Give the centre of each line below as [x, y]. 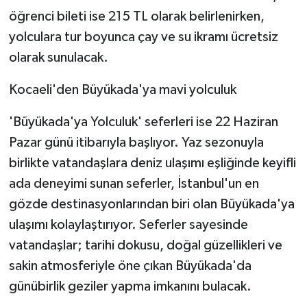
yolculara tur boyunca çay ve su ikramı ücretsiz [143, 37]
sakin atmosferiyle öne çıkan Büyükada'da [130, 266]
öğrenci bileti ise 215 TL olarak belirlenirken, [136, 16]
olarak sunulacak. [58, 57]
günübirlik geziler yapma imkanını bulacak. [130, 286]
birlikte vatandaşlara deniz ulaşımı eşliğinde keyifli [152, 163]
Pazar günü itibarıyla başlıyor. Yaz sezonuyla [136, 142]
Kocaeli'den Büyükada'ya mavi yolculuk [122, 89]
